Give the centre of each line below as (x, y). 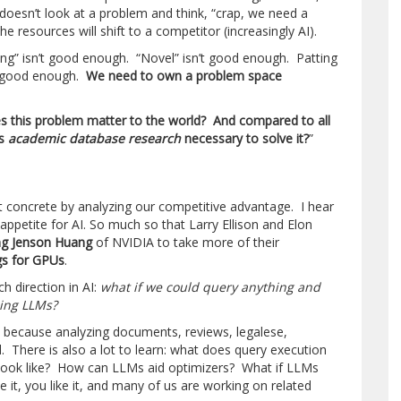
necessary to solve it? (245, 138)
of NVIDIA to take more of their (186, 242)
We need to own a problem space (184, 76)
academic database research (95, 138)
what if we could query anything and (211, 287)
